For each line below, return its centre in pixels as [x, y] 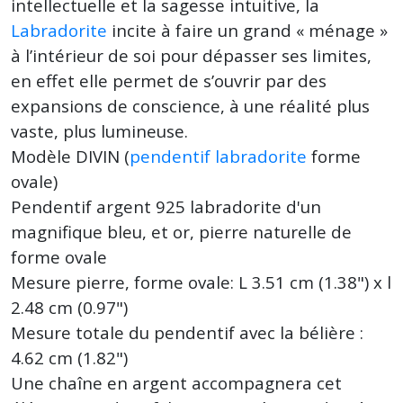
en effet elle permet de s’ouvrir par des [169, 81]
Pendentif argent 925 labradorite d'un [166, 206]
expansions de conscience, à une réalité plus [190, 106]
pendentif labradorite [218, 156]
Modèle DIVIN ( [70, 156]
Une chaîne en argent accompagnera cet [176, 383]
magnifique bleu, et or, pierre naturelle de [181, 232]
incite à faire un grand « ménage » [247, 30]
